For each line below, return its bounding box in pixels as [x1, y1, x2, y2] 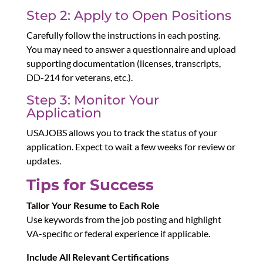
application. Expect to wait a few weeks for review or [26, 141, 235, 153]
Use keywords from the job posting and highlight [26, 214, 221, 225]
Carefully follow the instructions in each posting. [26, 29, 220, 41]
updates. [26, 155, 61, 167]
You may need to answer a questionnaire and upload [26, 43, 236, 55]
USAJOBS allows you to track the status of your [26, 127, 217, 139]
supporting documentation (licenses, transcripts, [26, 58, 221, 69]
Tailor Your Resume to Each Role [26, 200, 160, 211]
